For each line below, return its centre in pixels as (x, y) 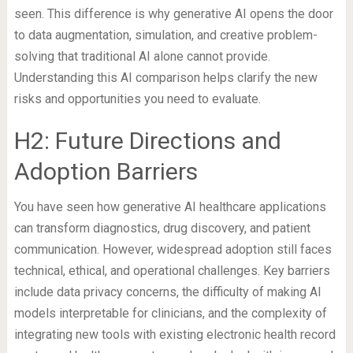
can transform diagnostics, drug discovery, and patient (162, 229)
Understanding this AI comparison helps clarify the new (165, 78)
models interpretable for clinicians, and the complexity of (170, 314)
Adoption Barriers (106, 172)
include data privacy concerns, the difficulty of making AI (167, 292)
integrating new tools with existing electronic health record (175, 335)
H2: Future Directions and (147, 141)
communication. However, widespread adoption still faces (173, 250)
